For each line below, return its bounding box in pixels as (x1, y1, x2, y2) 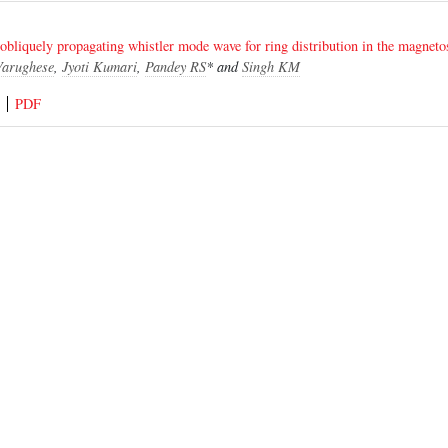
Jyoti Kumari (61, 57, 137, 76)
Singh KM (241, 57, 300, 76)
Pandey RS (144, 57, 206, 76)
